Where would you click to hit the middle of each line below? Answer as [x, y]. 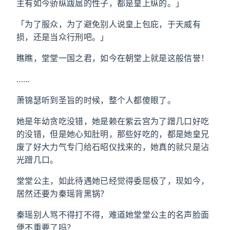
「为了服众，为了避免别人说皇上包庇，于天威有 [109, 24]
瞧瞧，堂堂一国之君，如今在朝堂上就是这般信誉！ [113, 58]
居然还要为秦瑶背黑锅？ [63, 194]
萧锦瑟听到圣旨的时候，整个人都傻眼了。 [96, 100]
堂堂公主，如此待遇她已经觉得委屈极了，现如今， [113, 181]
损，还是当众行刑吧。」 [63, 37]
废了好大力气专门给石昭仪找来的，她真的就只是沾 [113, 147]
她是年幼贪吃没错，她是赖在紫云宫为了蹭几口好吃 [113, 121]
